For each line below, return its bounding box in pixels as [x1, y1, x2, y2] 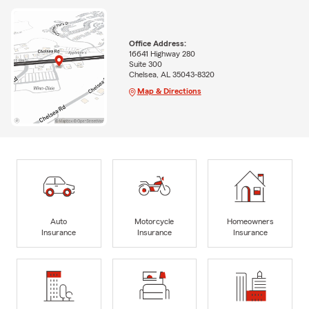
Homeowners [226, 217, 274, 226]
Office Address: [128, 39, 186, 48]
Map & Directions [137, 87, 201, 96]
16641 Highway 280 [128, 50, 195, 59]
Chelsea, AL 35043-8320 [128, 70, 215, 79]
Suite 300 [128, 60, 162, 69]
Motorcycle [134, 217, 175, 226]
